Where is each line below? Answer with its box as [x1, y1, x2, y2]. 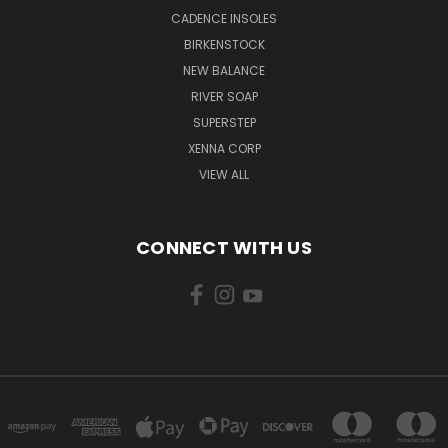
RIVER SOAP [190, 87, 258, 105]
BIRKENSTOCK [183, 35, 265, 53]
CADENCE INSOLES [171, 9, 277, 27]
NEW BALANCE [183, 61, 265, 79]
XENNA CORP [187, 139, 261, 157]
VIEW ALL [199, 165, 249, 183]
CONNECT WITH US [136, 234, 312, 260]
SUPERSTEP [192, 113, 256, 131]
